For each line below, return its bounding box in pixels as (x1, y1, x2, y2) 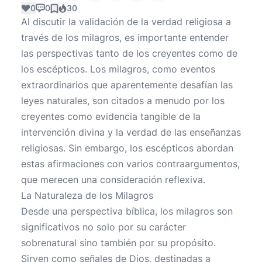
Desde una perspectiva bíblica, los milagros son (21, 205, 233, 217)
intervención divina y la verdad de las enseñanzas (21, 126, 241, 138)
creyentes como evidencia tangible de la (21, 111, 201, 122)
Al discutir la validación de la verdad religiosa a (21, 16, 231, 27)
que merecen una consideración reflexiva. (21, 174, 205, 185)
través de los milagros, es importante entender (21, 32, 229, 43)
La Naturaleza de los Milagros (21, 189, 153, 201)
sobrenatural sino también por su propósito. (21, 237, 216, 249)
